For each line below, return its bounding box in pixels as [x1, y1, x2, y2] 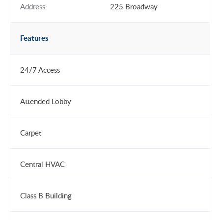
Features [20, 33, 49, 43]
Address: [20, 1, 47, 11]
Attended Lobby [20, 96, 71, 106]
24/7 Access [20, 65, 60, 75]
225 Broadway [110, 1, 158, 11]
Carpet [20, 128, 41, 137]
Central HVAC [20, 159, 65, 169]
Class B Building [20, 191, 72, 200]
